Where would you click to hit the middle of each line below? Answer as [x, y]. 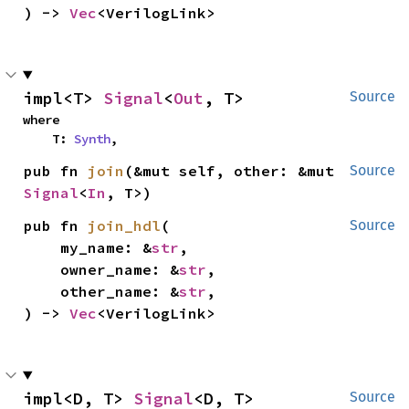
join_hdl [125, 225]
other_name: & [120, 291]
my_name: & [106, 247]
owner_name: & [120, 269]
